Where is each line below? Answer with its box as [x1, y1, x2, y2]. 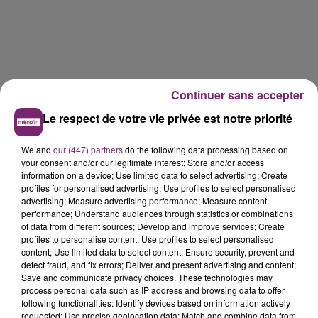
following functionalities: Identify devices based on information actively [21, 296, 290, 309]
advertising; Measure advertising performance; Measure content [21, 194, 267, 207]
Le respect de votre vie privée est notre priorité [43, 109, 292, 126]
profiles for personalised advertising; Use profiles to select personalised [21, 181, 296, 194]
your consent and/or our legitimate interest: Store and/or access [21, 155, 264, 168]
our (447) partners [53, 143, 123, 155]
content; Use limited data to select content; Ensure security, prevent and [21, 245, 295, 258]
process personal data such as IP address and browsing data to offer [21, 283, 285, 296]
